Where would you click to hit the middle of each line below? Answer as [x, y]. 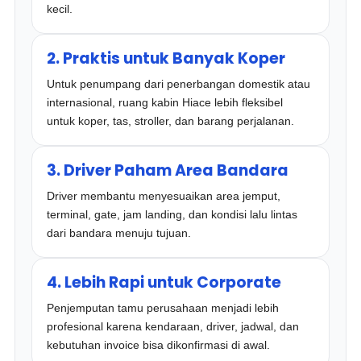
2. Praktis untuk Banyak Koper [166, 58]
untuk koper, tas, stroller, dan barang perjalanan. [171, 121]
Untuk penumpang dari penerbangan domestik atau [179, 84]
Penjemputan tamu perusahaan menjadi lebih [163, 308]
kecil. [60, 9]
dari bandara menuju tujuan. [119, 233]
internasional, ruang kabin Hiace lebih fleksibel [165, 102]
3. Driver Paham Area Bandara [168, 170]
